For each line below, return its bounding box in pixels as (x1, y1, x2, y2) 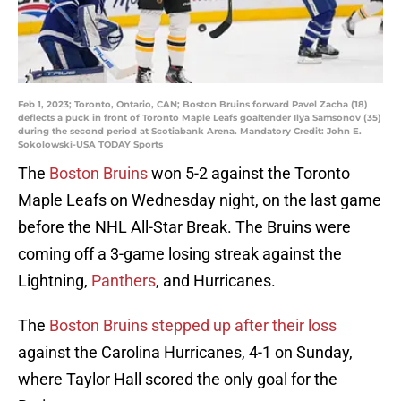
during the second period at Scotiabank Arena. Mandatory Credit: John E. (18, 125, 362, 138)
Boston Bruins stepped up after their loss (49, 316, 337, 336)
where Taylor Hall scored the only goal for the (18, 370, 337, 389)
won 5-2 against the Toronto (148, 164, 350, 183)
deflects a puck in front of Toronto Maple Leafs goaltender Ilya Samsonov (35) (18, 112, 381, 124)
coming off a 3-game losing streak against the (18, 244, 342, 264)
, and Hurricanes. (156, 271, 276, 291)
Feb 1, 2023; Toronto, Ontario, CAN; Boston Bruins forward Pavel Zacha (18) (18, 98, 368, 111)
